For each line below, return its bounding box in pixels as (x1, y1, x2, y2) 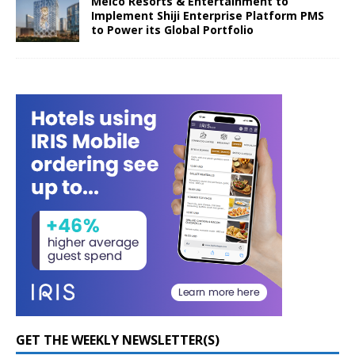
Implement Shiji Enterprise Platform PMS (91, 8, 324, 24)
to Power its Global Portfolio (91, 22, 254, 38)
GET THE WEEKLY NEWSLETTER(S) (16, 331, 219, 349)
